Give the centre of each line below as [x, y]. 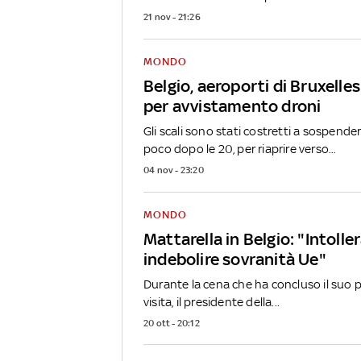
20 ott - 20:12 [172, 323]
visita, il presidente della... [212, 301]
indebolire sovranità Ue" [235, 259]
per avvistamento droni [232, 106]
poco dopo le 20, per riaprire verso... [240, 148]
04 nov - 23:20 [174, 170]
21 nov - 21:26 [172, 17]
